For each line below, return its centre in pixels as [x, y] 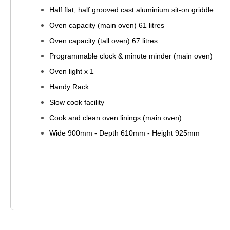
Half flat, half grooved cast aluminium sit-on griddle [131, 9]
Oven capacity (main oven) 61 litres [107, 25]
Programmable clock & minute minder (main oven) [131, 56]
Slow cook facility [77, 102]
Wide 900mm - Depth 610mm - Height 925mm [124, 133]
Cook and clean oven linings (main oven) [116, 117]
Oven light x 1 [72, 71]
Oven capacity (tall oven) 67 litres [103, 40]
